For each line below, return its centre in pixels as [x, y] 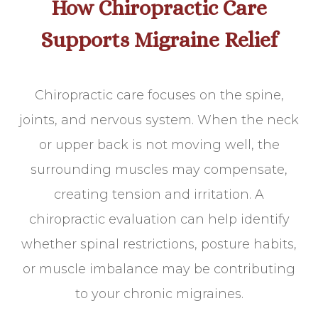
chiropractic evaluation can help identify [159, 220]
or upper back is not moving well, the [159, 145]
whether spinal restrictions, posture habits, [159, 245]
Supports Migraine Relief [159, 40]
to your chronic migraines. [159, 294]
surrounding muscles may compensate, [159, 170]
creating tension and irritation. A [159, 195]
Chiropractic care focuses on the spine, [159, 95]
